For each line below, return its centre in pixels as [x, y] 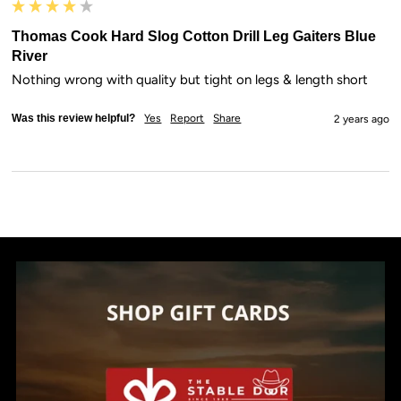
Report [188, 119]
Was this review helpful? [74, 119]
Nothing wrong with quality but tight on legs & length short [190, 80]
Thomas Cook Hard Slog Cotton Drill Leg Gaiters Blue [194, 37]
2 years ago [361, 119]
